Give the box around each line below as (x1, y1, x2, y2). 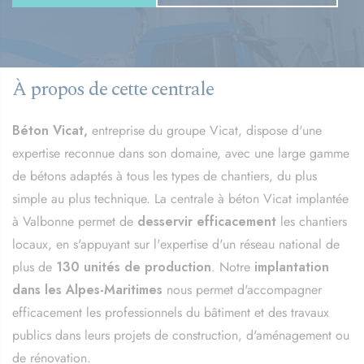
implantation (254, 257, 329, 276)
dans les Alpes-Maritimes (12, 279, 162, 299)
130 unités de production (56, 257, 211, 276)
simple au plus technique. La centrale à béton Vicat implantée (12, 188, 349, 208)
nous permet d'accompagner (162, 279, 322, 299)
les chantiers (276, 211, 347, 231)
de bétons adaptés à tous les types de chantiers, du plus (12, 166, 317, 185)
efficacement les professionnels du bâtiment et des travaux (12, 302, 329, 322)
